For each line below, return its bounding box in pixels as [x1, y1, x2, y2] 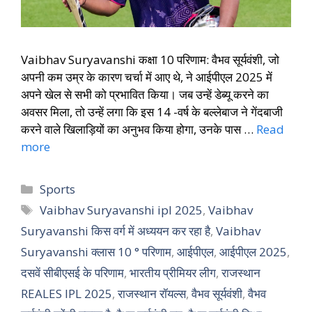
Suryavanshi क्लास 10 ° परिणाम [21, 243, 171, 260]
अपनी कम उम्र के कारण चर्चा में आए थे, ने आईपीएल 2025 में [21, 68, 272, 85]
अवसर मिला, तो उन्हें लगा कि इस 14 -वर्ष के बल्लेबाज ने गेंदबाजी [21, 103, 283, 120]
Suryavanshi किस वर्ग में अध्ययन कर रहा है [21, 222, 210, 239]
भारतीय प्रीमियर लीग [130, 264, 216, 281]
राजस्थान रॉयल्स [118, 285, 186, 302]
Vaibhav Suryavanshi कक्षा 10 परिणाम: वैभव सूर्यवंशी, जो [21, 51, 279, 68]
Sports [40, 180, 76, 197]
